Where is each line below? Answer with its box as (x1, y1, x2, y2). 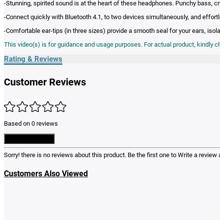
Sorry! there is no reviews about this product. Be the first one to (4, 151, 178, 159)
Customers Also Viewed (4, 168, 88, 178)
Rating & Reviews (4, 54, 62, 63)
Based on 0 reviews (4, 120, 58, 128)
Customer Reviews (4, 76, 86, 88)
